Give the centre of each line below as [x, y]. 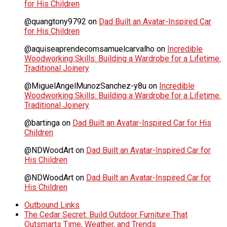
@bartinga [42, 123]
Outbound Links [52, 205]
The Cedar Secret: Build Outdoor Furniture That [106, 214]
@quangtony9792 [55, 21]
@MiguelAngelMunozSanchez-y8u [85, 86]
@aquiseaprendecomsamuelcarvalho [89, 49]
